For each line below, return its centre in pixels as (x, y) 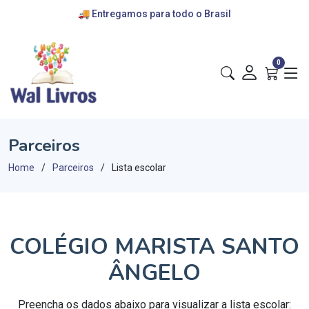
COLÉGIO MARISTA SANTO (154, 247)
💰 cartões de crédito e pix (154, 30)
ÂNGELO (154, 273)
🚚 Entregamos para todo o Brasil (154, 14)
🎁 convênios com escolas (154, 47)
